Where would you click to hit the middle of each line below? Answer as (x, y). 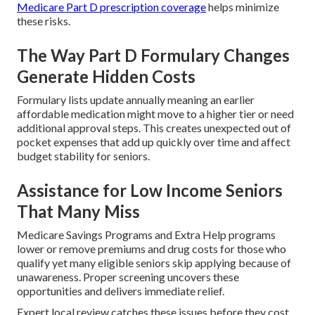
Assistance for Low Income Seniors (150, 191)
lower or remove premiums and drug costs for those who (152, 249)
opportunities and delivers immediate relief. (121, 291)
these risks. (44, 21)
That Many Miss (78, 212)
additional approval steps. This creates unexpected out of (154, 128)
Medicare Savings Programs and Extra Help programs (146, 235)
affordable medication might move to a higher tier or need (155, 114)
